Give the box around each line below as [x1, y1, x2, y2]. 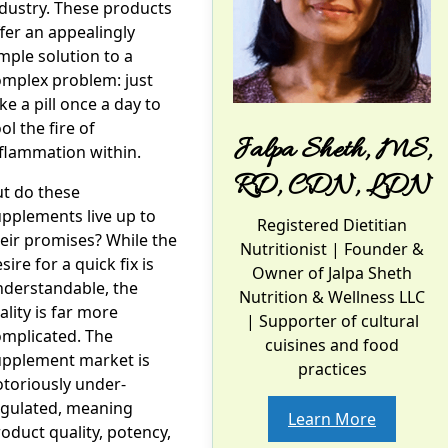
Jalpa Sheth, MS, [233, 131, 431, 170]
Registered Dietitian [257, 213, 407, 236]
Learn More [288, 407, 376, 430]
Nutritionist [240, 237, 327, 260]
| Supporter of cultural [245, 309, 419, 332]
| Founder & [327, 237, 424, 260]
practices [297, 357, 367, 380]
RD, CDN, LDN [233, 167, 431, 206]
